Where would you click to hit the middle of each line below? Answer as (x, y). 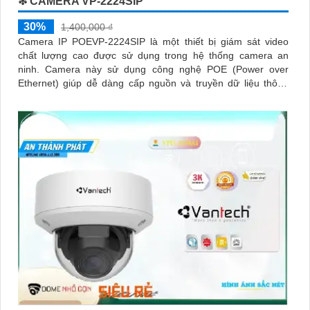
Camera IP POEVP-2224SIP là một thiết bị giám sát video (153, 42)
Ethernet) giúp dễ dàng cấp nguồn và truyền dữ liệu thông (153, 83)
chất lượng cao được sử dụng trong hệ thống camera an (153, 56)
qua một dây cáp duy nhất (75, 97)
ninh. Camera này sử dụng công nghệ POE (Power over (31, 70)
